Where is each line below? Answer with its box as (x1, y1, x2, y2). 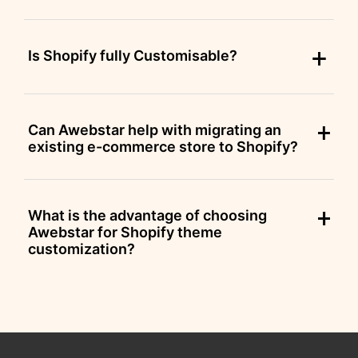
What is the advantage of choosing (28, 207, 267, 225)
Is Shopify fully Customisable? (28, 47, 237, 65)
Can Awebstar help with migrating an (28, 121, 281, 139)
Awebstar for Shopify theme (28, 224, 222, 241)
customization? (28, 241, 135, 258)
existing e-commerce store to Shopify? (28, 138, 298, 156)
